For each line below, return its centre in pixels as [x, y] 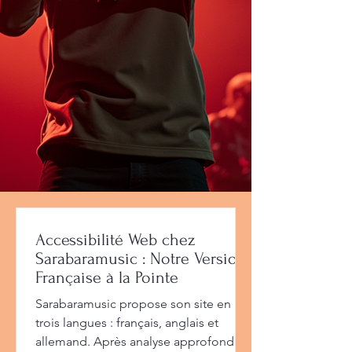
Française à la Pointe [107, 277]
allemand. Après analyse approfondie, [141, 341]
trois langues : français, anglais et [127, 322]
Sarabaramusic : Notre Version [141, 258]
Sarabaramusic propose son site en [133, 303]
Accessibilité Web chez [115, 239]
